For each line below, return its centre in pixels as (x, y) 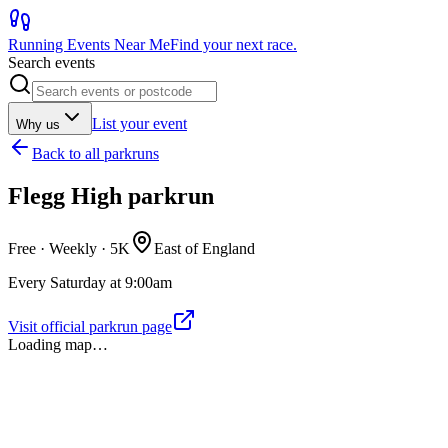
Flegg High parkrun (111, 195)
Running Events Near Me (89, 44)
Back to (58, 153)
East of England (204, 248)
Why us (38, 124)
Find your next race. (233, 44)
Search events (51, 62)
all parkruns (122, 153)
